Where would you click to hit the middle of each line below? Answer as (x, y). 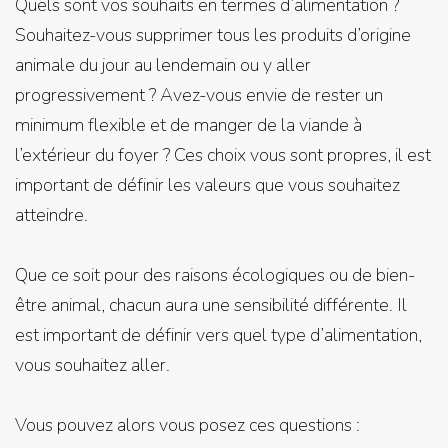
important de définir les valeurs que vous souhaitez (207, 185)
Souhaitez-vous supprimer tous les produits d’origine (213, 35)
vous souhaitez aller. (92, 365)
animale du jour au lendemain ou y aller (163, 65)
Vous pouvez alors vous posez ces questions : (187, 425)
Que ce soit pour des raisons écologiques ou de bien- (215, 275)
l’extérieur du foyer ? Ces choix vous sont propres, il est (223, 155)
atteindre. (51, 215)
